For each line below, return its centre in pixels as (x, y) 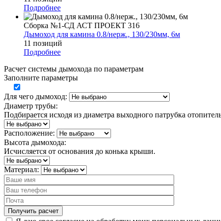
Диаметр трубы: (31, 106)
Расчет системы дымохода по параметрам (74, 69)
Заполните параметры (41, 77)
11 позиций (43, 43)
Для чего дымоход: (36, 96)
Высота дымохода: (35, 142)
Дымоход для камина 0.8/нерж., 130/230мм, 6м (102, 34)
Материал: (21, 169)
